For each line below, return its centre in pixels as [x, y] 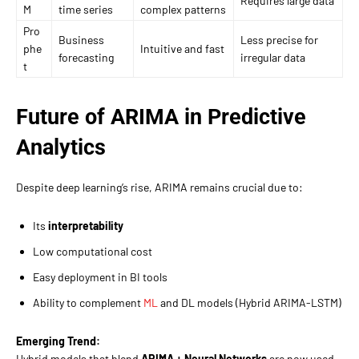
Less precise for [279, 39]
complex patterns [183, 9]
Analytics [61, 147]
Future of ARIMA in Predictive [161, 117]
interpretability [86, 225]
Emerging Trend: [58, 341]
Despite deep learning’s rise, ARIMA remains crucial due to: [159, 187]
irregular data [273, 57]
